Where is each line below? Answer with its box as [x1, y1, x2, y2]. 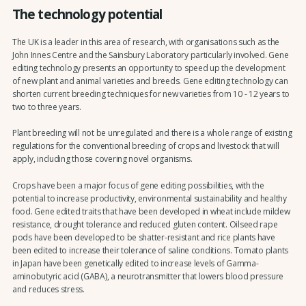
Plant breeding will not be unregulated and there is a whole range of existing [12, 127, 292, 139]
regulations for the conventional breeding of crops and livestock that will [12, 140, 279, 152]
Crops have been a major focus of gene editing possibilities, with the [12, 179, 264, 191]
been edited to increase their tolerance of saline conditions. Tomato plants [12, 244, 289, 256]
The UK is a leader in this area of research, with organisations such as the [12, 36, 280, 48]
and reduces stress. [12, 283, 87, 295]
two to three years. [12, 101, 83, 113]
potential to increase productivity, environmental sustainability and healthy [12, 192, 287, 204]
